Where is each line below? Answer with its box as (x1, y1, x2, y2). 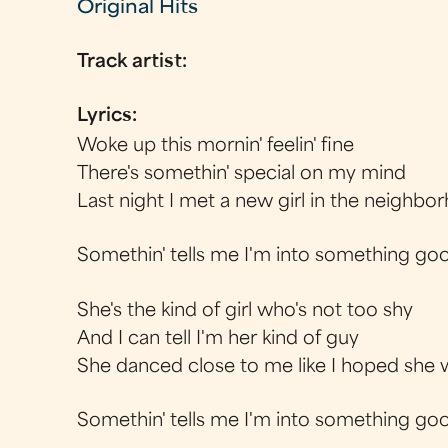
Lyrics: (77, 107, 143, 125)
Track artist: (77, 53, 193, 71)
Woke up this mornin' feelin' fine (77, 138, 355, 155)
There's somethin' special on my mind (77, 166, 407, 183)
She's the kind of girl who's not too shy (77, 302, 414, 320)
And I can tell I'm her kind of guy (77, 330, 360, 348)
